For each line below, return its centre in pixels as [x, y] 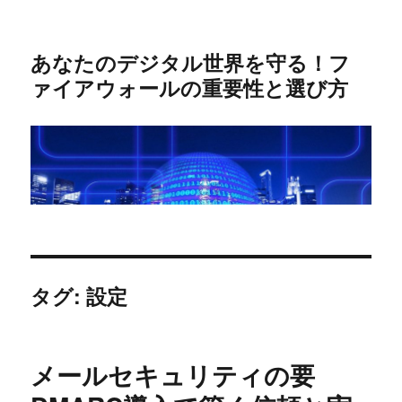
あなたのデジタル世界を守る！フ [191, 62]
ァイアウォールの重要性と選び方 [190, 87]
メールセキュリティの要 [173, 374]
